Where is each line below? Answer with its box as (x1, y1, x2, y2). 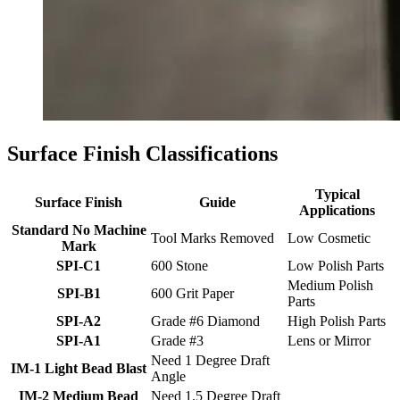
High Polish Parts (287, 313, 386, 329)
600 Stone (151, 258, 208, 274)
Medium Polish (287, 278, 373, 294)
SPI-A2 (56, 313, 101, 329)
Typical (314, 187, 360, 203)
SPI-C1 (56, 258, 101, 274)
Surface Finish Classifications (7, 142, 278, 166)
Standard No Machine (11, 222, 146, 238)
